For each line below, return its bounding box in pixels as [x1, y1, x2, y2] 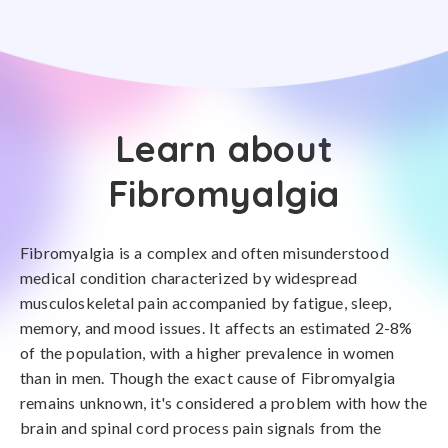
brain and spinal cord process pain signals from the [20, 418, 382, 437]
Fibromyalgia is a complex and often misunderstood [20, 243, 389, 262]
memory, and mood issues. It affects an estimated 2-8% [20, 318, 413, 337]
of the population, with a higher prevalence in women [20, 343, 395, 362]
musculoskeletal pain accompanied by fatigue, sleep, [20, 293, 392, 312]
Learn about [114, 126, 334, 171]
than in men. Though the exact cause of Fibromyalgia [20, 368, 396, 387]
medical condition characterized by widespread [20, 268, 358, 287]
